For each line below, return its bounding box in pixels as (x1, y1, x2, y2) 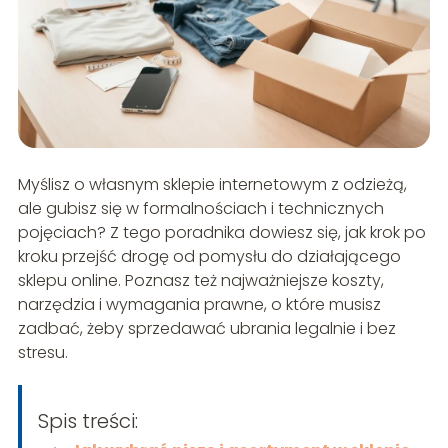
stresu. (17, 341, 68, 365)
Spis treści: (37, 407, 138, 436)
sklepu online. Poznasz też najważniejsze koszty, (17, 269, 384, 293)
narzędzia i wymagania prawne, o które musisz (17, 293, 381, 317)
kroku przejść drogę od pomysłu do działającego (17, 245, 401, 269)
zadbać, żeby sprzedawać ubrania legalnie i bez (17, 317, 396, 341)
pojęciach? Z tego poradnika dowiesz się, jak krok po (17, 221, 426, 245)
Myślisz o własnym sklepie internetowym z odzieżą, (17, 173, 407, 197)
